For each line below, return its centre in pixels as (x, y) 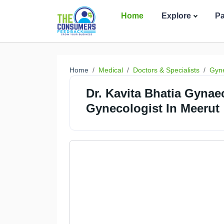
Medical (111, 70)
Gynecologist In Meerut (153, 108)
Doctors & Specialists (166, 70)
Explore (176, 16)
